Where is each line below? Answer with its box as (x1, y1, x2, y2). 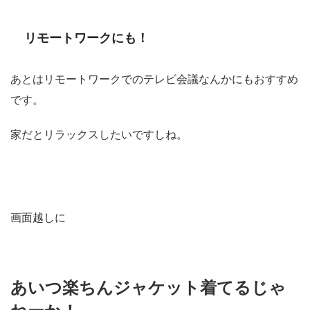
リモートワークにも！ (24, 30, 149, 46)
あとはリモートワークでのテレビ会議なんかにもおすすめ (10, 72, 298, 86)
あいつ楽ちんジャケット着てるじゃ (10, 277, 286, 298)
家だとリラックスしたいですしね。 (10, 127, 188, 142)
